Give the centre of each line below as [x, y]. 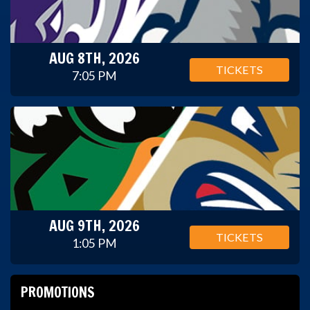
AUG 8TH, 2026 [95, 58]
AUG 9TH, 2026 [95, 226]
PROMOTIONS [58, 292]
